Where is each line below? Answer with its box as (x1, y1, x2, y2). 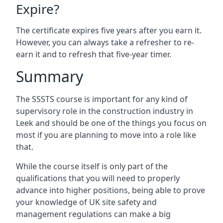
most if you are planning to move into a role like (16, 129, 196, 140)
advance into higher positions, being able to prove (16, 185, 205, 196)
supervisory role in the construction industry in (16, 106, 193, 116)
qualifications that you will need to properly (16, 173, 180, 184)
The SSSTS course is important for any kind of (16, 94, 188, 105)
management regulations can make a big (16, 209, 171, 220)
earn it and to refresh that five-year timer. (16, 49, 171, 60)
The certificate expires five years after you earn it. (16, 25, 202, 36)
